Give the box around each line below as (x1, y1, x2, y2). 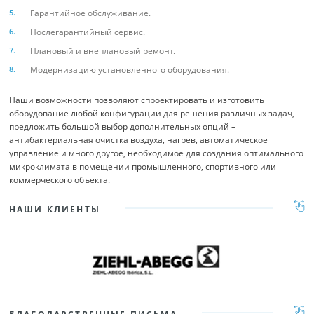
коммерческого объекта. (9, 174, 110, 186)
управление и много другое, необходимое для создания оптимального (9, 147, 303, 159)
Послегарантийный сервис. (30, 26, 145, 38)
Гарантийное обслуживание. (30, 7, 151, 19)
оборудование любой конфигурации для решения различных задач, (9, 107, 294, 119)
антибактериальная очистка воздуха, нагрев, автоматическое (9, 134, 268, 146)
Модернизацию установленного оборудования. (30, 64, 229, 76)
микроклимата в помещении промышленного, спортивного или (9, 161, 276, 172)
